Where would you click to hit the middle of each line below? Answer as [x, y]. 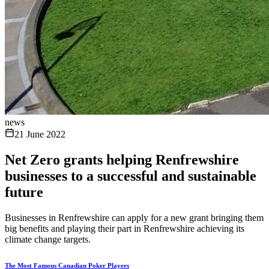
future [24, 192]
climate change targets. [48, 239]
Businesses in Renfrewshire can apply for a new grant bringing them [134, 217]
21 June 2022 [40, 134]
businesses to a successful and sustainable [131, 176]
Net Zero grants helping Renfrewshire [122, 159]
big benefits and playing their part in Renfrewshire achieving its [125, 228]
